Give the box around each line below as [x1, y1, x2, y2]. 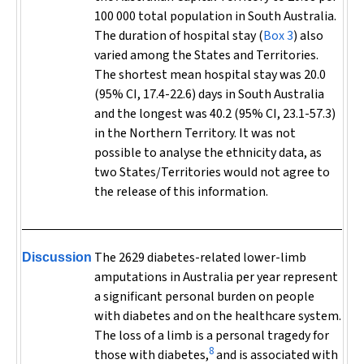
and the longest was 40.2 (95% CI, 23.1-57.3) [94, 105, 336, 123]
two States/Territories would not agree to [94, 163, 330, 181]
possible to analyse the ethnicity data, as [94, 144, 322, 162]
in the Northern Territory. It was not [94, 124, 296, 142]
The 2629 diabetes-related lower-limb [94, 249, 306, 266]
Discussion [22, 250, 92, 264]
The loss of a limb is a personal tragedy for [94, 327, 329, 344]
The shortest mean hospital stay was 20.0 [94, 66, 326, 84]
